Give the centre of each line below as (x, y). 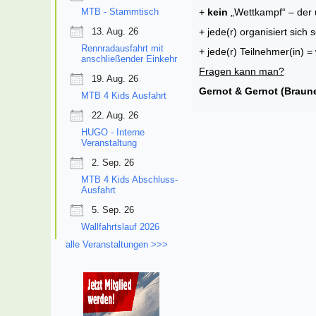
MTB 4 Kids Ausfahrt (124, 95)
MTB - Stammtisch (120, 11)
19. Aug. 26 (115, 78)
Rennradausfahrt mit (122, 48)
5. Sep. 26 (113, 209)
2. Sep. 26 (113, 162)
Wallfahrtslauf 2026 (120, 226)
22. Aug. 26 (115, 115)
